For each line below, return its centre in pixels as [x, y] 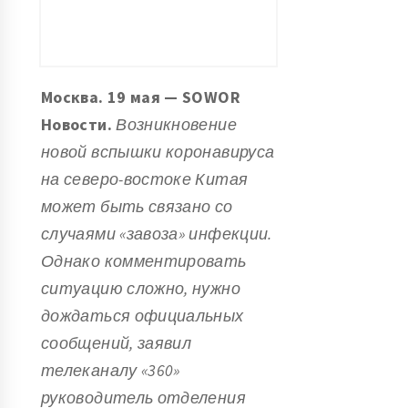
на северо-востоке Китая [145, 178]
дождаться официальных [143, 315]
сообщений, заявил [117, 342]
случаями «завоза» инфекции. [157, 233]
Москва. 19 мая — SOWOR [141, 97]
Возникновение [176, 124]
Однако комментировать [144, 260]
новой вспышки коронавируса [158, 151]
